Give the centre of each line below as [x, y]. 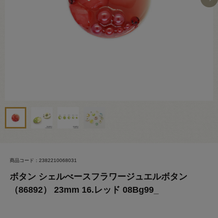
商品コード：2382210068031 [43, 160]
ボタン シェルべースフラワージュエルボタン [99, 177]
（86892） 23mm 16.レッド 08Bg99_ [84, 190]
